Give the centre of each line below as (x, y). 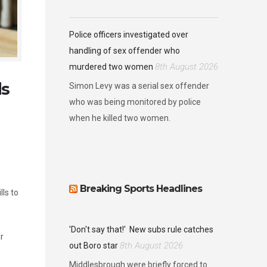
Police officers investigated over (129, 35)
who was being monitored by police (135, 102)
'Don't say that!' (98, 229)
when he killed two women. (120, 118)
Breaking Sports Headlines (141, 189)
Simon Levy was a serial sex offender (139, 86)
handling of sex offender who (125, 51)
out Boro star (94, 246)
